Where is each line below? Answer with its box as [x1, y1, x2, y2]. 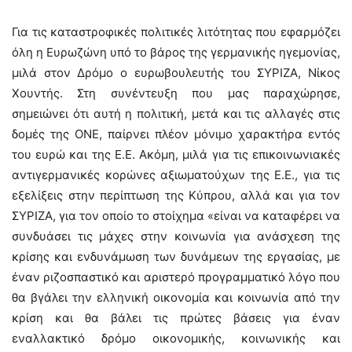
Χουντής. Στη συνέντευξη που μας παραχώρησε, [12, 86, 340, 101]
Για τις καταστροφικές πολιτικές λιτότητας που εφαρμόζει [12, 24, 340, 39]
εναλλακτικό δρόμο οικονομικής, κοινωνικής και [12, 331, 340, 346]
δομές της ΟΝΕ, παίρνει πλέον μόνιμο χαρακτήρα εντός [12, 126, 340, 141]
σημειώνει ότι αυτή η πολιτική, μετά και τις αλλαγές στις [12, 106, 340, 121]
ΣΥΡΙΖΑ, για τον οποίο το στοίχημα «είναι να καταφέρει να [12, 208, 340, 223]
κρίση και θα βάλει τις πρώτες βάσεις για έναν [12, 310, 340, 325]
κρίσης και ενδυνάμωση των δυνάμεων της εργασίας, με [12, 249, 340, 264]
